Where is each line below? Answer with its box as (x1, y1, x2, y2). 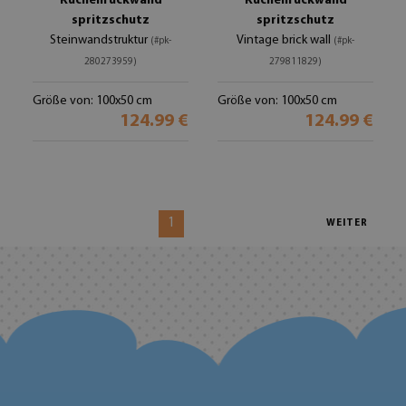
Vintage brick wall (237, 34, 333, 47)
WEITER (326, 218, 368, 228)
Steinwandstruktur (50, 34, 150, 47)
